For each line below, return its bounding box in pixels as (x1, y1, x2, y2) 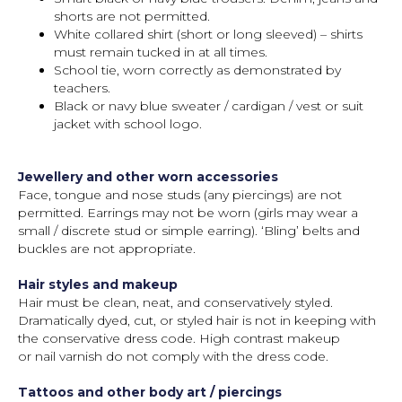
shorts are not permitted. (54, 8, 210, 24)
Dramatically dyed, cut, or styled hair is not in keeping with (18, 312, 376, 328)
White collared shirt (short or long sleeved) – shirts (54, 26, 363, 42)
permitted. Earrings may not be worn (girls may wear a (18, 205, 358, 221)
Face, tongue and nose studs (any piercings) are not (18, 187, 342, 203)
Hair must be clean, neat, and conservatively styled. (18, 294, 333, 310)
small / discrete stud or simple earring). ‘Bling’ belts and (18, 223, 360, 239)
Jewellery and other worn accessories (18, 169, 278, 185)
